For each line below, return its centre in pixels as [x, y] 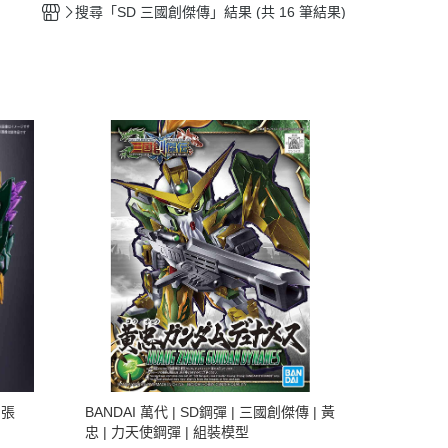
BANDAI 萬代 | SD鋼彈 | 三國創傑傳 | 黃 [209, 411]
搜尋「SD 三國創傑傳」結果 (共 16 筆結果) [210, 12]
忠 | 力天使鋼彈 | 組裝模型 [166, 431]
